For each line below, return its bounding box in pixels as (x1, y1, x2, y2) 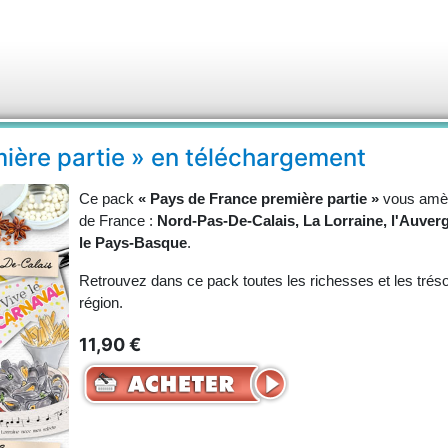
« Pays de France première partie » (138, 190, 379, 208)
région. (79, 294, 123, 312)
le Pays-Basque (79, 234, 187, 252)
